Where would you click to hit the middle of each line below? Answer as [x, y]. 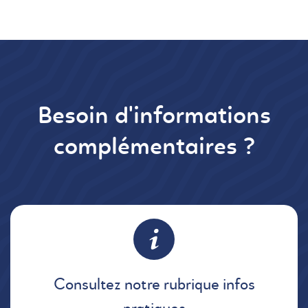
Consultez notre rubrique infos [154, 285]
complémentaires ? [154, 148]
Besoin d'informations [154, 117]
